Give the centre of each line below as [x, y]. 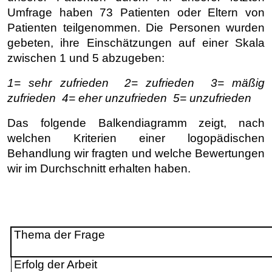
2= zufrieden [160, 83]
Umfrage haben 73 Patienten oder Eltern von [136, 12]
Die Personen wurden [205, 28]
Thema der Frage [60, 235]
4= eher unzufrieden [114, 98]
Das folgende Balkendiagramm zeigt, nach [136, 123]
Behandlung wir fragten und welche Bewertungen [136, 153]
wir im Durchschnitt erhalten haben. [99, 168]
